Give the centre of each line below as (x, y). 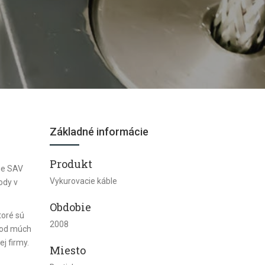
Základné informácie (99, 132)
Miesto (69, 250)
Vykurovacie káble (84, 181)
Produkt (72, 164)
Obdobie (70, 207)
